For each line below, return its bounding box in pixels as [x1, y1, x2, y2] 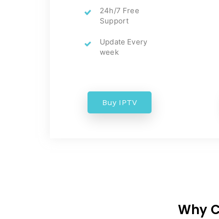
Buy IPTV [102, 98, 137, 108]
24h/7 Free [100, 5, 139, 15]
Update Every [100, 37, 148, 47]
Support [100, 16, 129, 25]
